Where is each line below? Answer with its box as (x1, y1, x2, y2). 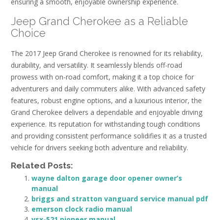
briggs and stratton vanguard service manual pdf (31, 194, 208, 204)
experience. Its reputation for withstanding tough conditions (11, 119, 200, 129)
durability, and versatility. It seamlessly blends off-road (11, 60, 182, 70)
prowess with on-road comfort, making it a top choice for (11, 72, 194, 82)
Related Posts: (11, 161, 73, 171)
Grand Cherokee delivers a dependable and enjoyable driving (11, 107, 202, 117)
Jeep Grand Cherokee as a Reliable (11, 15, 188, 28)
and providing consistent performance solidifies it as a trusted (11, 131, 207, 140)
